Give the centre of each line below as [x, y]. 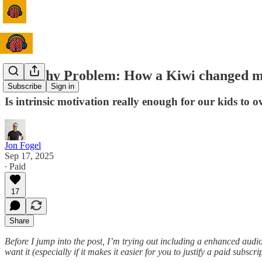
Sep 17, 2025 [29, 156]
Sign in [63, 87]
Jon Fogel [23, 145]
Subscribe [25, 87]
